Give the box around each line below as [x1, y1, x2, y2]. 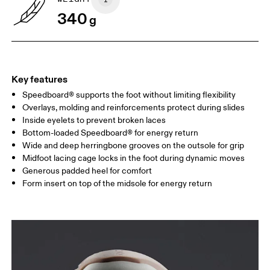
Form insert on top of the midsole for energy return [22, 178, 213, 189]
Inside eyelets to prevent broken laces [22, 115, 166, 126]
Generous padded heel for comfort [22, 166, 152, 177]
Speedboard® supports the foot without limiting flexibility [22, 90, 236, 101]
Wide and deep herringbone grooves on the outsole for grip [22, 140, 245, 151]
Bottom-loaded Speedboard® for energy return [22, 128, 199, 139]
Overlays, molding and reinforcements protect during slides [22, 102, 245, 113]
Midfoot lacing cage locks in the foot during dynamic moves [22, 153, 245, 164]
